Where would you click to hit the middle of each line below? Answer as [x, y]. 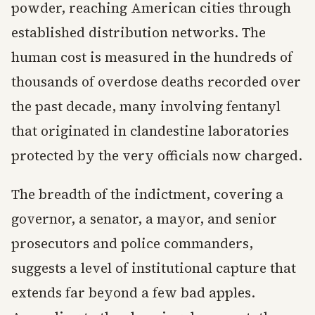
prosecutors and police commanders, [132, 244]
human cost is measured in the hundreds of [152, 57]
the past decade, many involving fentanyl [146, 107]
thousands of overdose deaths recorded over [156, 82]
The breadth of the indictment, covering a [147, 194]
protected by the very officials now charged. [157, 156]
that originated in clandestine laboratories [150, 131]
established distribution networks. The [139, 33]
